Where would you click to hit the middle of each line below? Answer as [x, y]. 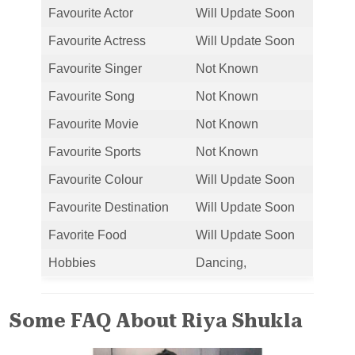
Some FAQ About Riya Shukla [156, 321]
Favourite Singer [95, 68]
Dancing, [221, 262]
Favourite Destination [109, 207]
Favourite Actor [91, 13]
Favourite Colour [95, 179]
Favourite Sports [95, 151]
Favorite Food [88, 235]
